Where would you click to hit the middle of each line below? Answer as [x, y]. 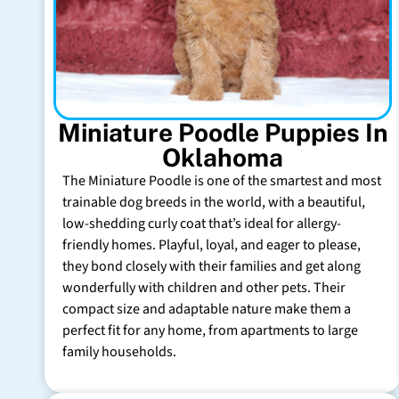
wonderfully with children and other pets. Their [204, 287]
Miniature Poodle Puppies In [223, 132]
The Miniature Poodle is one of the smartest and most [222, 180]
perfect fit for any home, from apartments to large [210, 330]
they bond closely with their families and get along [212, 266]
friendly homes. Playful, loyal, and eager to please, [212, 244]
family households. [119, 351]
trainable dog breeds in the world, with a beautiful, [214, 202]
